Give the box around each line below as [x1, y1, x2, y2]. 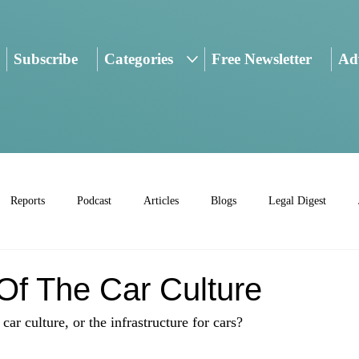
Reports [10, 195, 45, 208]
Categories [104, 50, 174, 68]
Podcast [77, 195, 111, 208]
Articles [143, 195, 179, 208]
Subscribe [13, 50, 78, 68]
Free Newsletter [211, 50, 312, 68]
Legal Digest [268, 195, 326, 208]
